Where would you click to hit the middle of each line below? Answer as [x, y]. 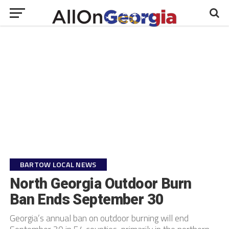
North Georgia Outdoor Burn [100, 184]
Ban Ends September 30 [87, 199]
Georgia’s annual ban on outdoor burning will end [99, 218]
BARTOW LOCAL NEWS [58, 165]
